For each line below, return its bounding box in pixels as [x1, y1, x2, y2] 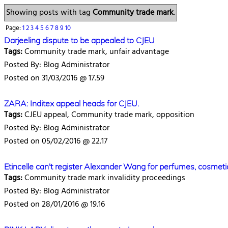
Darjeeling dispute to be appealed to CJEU [4, 35, 155, 45]
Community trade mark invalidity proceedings [22, 172, 185, 185]
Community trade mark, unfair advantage [22, 45, 169, 59]
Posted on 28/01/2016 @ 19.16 [4, 198, 105, 211]
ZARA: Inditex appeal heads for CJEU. [4, 98, 139, 108]
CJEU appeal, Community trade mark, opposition [22, 108, 194, 122]
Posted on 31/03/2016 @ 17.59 [4, 72, 104, 85]
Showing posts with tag [6, 6, 93, 19]
